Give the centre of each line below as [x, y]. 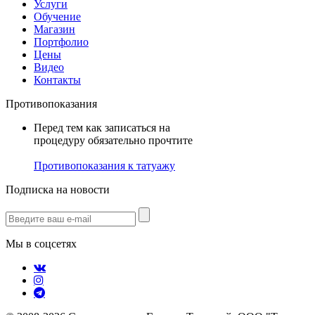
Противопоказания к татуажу [104, 165]
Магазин [54, 29]
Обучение [57, 16]
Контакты [57, 79]
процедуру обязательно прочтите [113, 140]
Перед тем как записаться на [102, 127]
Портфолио [61, 41]
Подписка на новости [58, 189]
